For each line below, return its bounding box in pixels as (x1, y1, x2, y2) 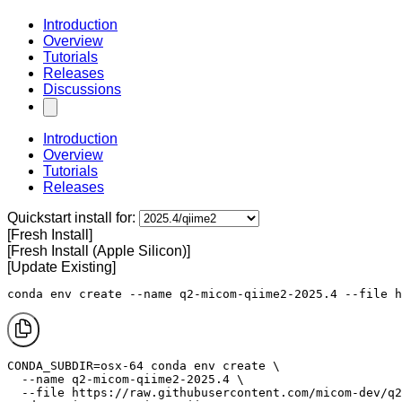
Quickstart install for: (7, 209, 135, 225)
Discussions (43, 81, 121, 97)
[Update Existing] (7, 258, 116, 275)
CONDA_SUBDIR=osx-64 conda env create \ (7, 358, 280, 372)
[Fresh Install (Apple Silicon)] (7, 242, 190, 258)
